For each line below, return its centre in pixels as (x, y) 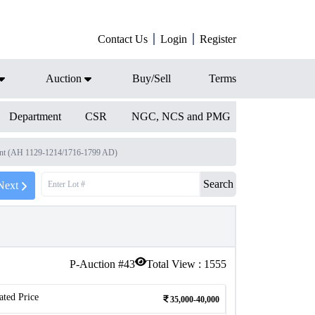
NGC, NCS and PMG (181, 116)
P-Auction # (97, 264)
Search (218, 184)
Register (218, 39)
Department (35, 116)
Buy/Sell (152, 78)
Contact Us (123, 39)
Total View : (175, 264)
